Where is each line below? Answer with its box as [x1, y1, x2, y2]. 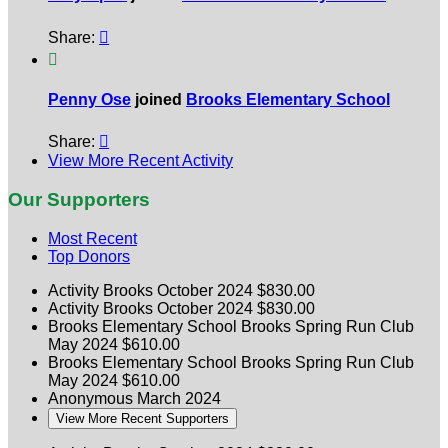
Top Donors [48, 247, 130, 265]
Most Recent [48, 229, 137, 247]
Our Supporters [8, 188, 150, 210]
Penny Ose [48, 91, 131, 108]
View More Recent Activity [48, 152, 233, 170]
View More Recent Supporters [56, 410, 229, 426]
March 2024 [137, 389, 221, 407]
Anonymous [48, 389, 137, 407]
